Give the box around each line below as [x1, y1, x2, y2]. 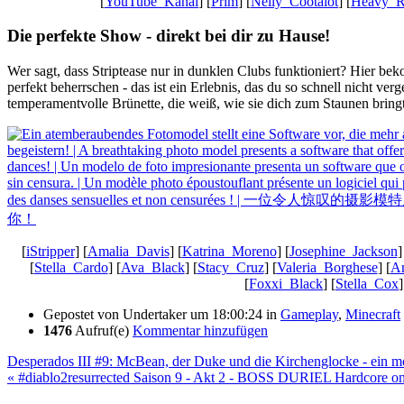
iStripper [25, 243, 75, 259]
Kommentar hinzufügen [133, 322, 268, 338]
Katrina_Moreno [181, 243, 277, 259]
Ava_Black [120, 259, 185, 275]
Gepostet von [43, 306, 123, 322]
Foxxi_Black [249, 275, 323, 291]
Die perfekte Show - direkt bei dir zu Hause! [7, 26, 330, 46]
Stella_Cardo [33, 259, 108, 275]
